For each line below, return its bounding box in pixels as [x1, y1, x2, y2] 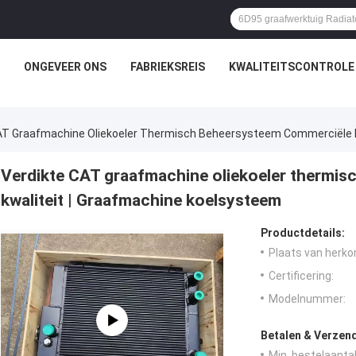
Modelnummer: [269, 292, 346, 306]
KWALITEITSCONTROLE [229, 60, 354, 73]
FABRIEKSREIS [130, 60, 205, 73]
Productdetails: [261, 226, 345, 240]
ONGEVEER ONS [24, 60, 106, 73]
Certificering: [269, 269, 334, 283]
